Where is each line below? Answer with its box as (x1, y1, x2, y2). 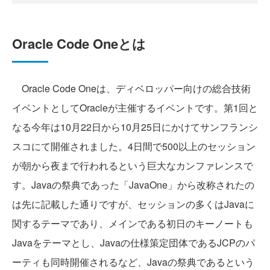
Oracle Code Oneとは (12, 34, 146, 54)
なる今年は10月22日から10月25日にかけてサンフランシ (12, 120, 258, 134)
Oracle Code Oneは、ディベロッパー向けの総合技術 (12, 81, 251, 96)
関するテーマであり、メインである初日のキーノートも (12, 216, 253, 231)
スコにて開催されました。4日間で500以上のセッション (12, 139, 256, 154)
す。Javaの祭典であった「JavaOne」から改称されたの (12, 178, 254, 192)
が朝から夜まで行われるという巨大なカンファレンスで (12, 159, 253, 173)
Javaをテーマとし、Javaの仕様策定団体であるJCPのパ (12, 236, 255, 250)
